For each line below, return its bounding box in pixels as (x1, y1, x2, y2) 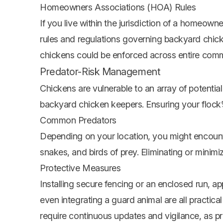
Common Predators (40, 115, 116, 126)
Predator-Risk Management (40, 66, 161, 78)
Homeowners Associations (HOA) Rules (40, 2, 196, 13)
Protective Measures (40, 163, 121, 174)
